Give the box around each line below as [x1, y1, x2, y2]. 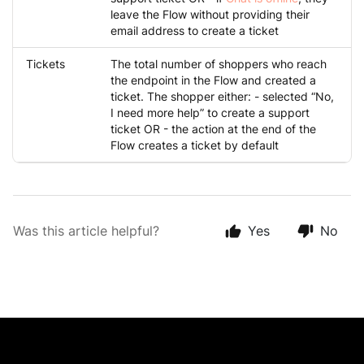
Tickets [26, 57, 65, 71]
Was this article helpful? [13, 223, 159, 240]
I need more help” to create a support [110, 106, 310, 120]
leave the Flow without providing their [110, 7, 310, 22]
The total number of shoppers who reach [110, 57, 327, 71]
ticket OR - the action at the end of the [110, 122, 316, 136]
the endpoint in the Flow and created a [110, 73, 316, 88]
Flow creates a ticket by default [110, 138, 279, 153]
